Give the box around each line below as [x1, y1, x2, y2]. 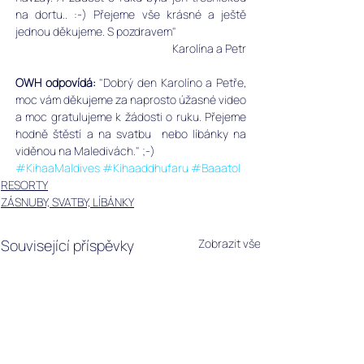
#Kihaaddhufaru [102, 159, 188, 175]
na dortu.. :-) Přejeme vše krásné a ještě [15, 6, 246, 22]
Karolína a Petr [172, 40, 246, 56]
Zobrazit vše [198, 235, 261, 251]
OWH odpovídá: [15, 74, 100, 90]
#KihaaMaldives [15, 159, 100, 175]
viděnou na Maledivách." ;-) [15, 142, 155, 158]
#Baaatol [191, 159, 240, 175]
